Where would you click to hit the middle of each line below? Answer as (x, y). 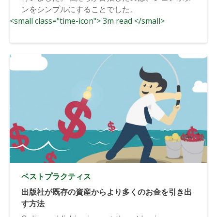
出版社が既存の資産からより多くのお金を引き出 (107, 192)
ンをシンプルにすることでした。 (79, 9)
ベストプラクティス (56, 176)
